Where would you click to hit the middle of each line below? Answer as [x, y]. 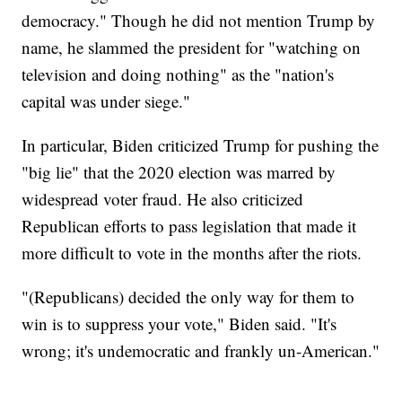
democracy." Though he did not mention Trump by [199, 20]
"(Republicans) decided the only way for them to [188, 296]
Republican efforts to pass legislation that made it [189, 225]
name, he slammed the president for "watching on [192, 47]
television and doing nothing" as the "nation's [178, 74]
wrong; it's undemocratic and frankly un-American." [201, 350]
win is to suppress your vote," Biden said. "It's [179, 323]
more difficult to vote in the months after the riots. [192, 252]
